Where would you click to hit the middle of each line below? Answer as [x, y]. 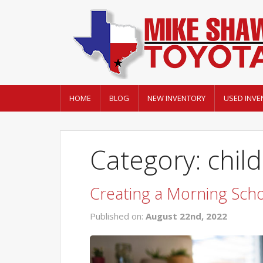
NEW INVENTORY [176, 98]
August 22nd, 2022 [186, 216]
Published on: [118, 216]
